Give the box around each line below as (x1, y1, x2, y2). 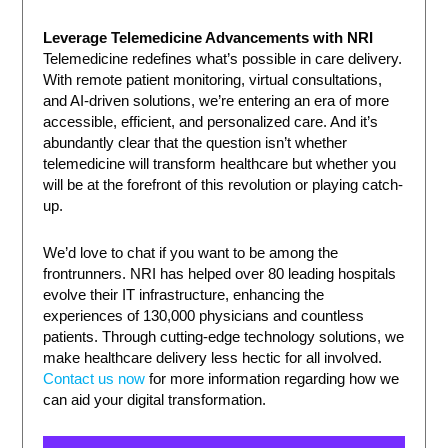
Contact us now (43, 370, 146, 387)
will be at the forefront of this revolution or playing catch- (43, 176, 404, 193)
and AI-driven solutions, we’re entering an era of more (43, 92, 390, 109)
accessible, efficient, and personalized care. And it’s (43, 113, 379, 130)
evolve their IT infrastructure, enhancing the (43, 286, 325, 303)
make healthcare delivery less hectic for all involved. (43, 349, 383, 366)
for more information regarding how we (145, 370, 400, 387)
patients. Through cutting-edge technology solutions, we (43, 328, 405, 345)
